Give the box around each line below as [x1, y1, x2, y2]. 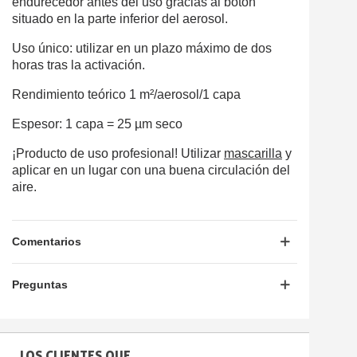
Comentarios [12, 234, 81, 248]
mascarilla [224, 146, 282, 160]
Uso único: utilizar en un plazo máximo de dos [12, 41, 272, 55]
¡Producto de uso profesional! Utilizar [12, 146, 224, 160]
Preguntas [12, 277, 68, 291]
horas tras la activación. [12, 57, 145, 72]
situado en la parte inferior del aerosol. [12, 11, 228, 25]
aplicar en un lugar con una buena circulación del [12, 163, 290, 177]
